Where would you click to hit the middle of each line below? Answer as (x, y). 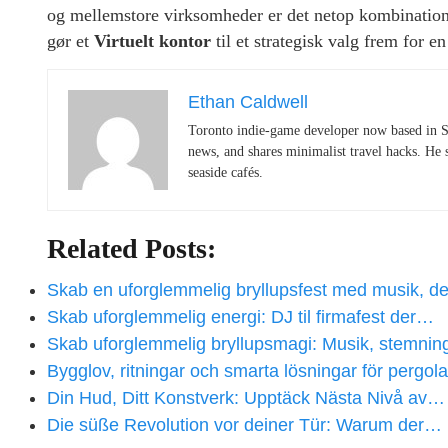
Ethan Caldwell (248, 102)
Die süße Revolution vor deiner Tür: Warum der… (244, 425)
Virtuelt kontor (152, 41)
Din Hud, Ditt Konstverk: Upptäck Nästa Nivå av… (246, 398)
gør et (70, 41)
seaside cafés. (225, 173)
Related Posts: (131, 249)
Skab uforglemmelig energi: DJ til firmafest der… (240, 317)
